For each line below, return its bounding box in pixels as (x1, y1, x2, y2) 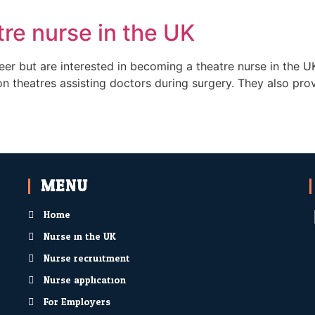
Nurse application (44, 271, 127, 289)
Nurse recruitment (44, 249, 131, 267)
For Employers (44, 292, 111, 311)
